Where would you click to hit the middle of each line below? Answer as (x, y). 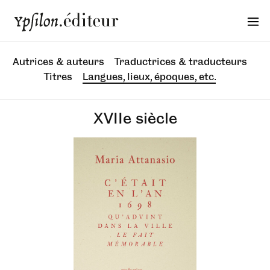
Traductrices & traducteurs (181, 61)
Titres (58, 77)
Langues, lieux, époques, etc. (149, 77)
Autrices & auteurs (59, 61)
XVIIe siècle (135, 118)
